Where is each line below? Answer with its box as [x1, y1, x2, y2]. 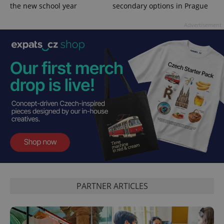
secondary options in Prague [112, 1, 208, 11]
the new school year [10, 1, 77, 11]
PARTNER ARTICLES [76, 180, 148, 192]
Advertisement [184, 21, 221, 29]
